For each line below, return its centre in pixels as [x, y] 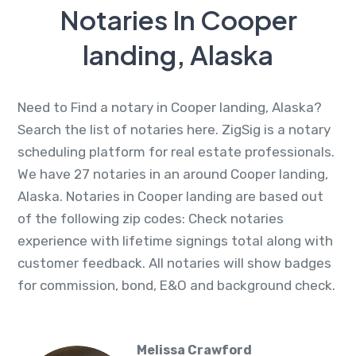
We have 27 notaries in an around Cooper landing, [173, 174]
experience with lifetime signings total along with [175, 240]
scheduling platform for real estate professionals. [176, 151]
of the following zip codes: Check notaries [151, 218]
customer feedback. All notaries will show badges [174, 263]
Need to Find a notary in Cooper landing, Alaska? [170, 107]
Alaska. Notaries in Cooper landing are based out [170, 196]
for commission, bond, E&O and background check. [176, 285]
